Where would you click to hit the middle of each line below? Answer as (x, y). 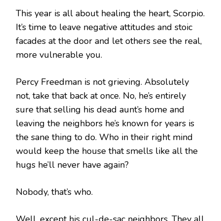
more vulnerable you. (59, 55)
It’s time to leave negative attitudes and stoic (104, 27)
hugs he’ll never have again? (72, 165)
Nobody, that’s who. (54, 192)
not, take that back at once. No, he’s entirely (101, 95)
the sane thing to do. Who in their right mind (104, 137)
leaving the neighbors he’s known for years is (105, 123)
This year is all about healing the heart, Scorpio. (110, 13)
